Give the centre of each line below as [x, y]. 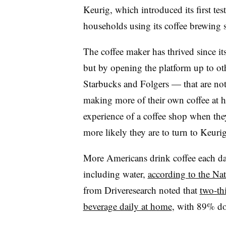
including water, [115, 174]
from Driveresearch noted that [141, 190]
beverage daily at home [127, 206]
